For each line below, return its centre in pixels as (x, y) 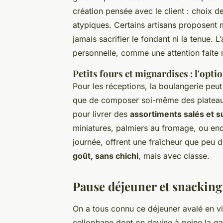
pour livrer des (101, 114)
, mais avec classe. (174, 156)
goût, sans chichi (106, 156)
